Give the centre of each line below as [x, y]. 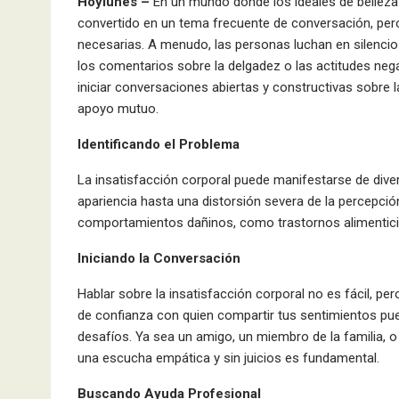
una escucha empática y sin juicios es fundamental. [228, 358]
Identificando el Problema [159, 144]
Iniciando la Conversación [159, 258]
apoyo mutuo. [118, 108]
